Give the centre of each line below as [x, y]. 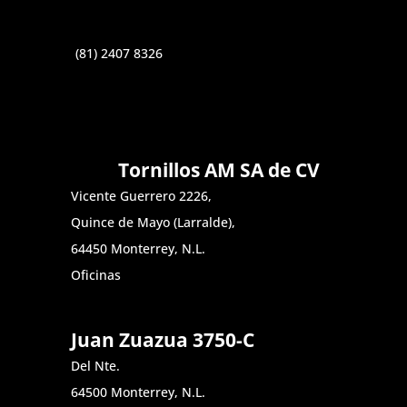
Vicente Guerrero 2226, [142, 195]
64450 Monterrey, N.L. [139, 248]
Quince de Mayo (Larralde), [154, 222]
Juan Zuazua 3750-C [163, 339]
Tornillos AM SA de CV [218, 169]
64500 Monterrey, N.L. [139, 392]
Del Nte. [96, 365]
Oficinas [96, 274]
